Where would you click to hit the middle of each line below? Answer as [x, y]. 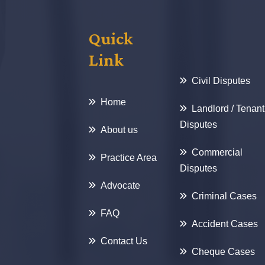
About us [119, 130]
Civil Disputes [221, 81]
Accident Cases [225, 224]
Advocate [120, 185]
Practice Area [129, 158]
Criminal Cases [224, 196]
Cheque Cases [223, 252]
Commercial [217, 152]
